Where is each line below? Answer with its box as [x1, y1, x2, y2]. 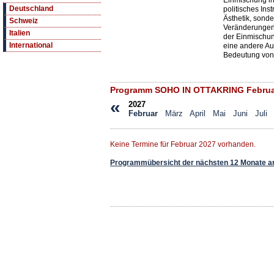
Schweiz [9, 17, 38, 26]
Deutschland [9, 4, 53, 13]
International [9, 41, 53, 50]
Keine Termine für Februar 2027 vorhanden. [110, 140, 256, 149]
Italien [9, 29, 30, 38]
